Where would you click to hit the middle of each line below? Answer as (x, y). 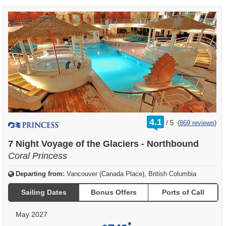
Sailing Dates (44, 192)
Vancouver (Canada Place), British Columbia (131, 174)
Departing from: (40, 174)
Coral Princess (38, 156)
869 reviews (197, 123)
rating (176, 119)
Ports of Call (183, 192)
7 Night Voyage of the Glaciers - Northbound (103, 144)
